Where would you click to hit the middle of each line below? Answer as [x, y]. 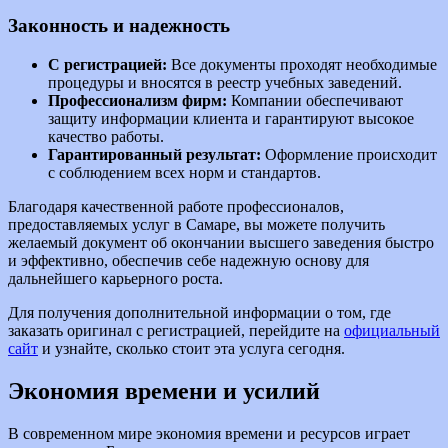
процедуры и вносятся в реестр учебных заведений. [225, 83]
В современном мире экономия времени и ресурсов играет [209, 433]
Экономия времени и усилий [164, 391]
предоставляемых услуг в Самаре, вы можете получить [196, 225]
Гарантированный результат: [154, 155]
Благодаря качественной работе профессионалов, [176, 207]
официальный [392, 331]
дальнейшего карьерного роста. [115, 279]
